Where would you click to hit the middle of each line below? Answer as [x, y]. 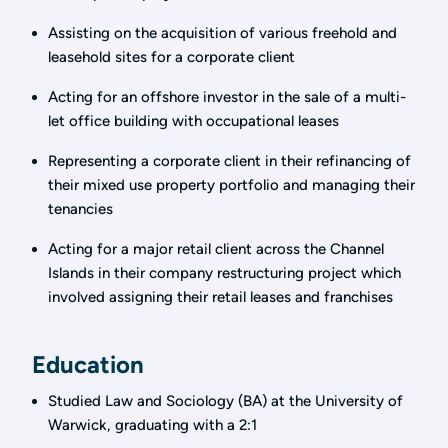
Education [88, 364]
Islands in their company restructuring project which [224, 273]
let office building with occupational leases [193, 121]
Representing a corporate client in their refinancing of [229, 161]
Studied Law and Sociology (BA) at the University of [225, 401]
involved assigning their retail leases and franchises [220, 297]
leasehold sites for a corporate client [171, 57]
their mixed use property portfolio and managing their [231, 185]
